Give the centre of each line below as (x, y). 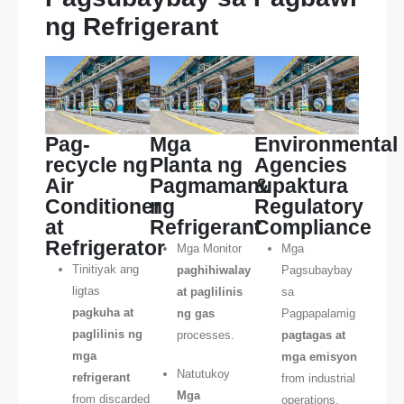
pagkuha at (102, 313)
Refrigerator (105, 248)
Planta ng (196, 165)
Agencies (301, 165)
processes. (205, 335)
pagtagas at (313, 335)
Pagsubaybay (317, 271)
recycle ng (96, 165)
